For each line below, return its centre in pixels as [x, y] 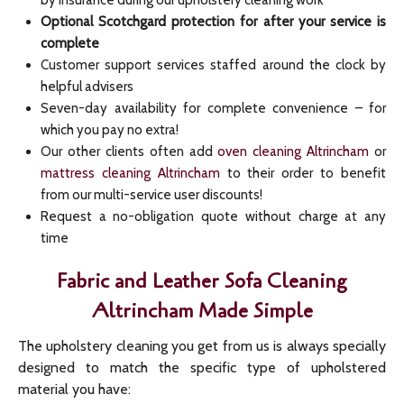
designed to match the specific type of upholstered [202, 367]
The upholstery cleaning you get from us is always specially [202, 346]
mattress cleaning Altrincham [130, 173]
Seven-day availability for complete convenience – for [213, 108]
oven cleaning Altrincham [294, 151]
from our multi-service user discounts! [151, 195]
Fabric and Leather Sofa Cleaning [202, 281]
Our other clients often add [129, 151]
